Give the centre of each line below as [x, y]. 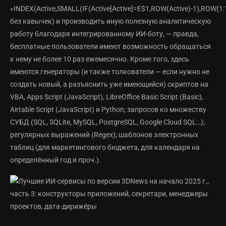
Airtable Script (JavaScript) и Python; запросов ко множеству [108, 110]
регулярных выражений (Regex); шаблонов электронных [104, 135]
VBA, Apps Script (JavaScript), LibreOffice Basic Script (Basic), [107, 97]
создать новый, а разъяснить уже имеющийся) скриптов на [109, 84]
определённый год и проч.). [55, 160]
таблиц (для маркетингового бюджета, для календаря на [105, 148]
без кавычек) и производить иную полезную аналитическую [110, 21]
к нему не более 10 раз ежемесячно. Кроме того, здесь [100, 59]
